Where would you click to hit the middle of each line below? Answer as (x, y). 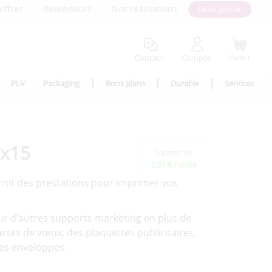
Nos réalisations (145, 9)
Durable (185, 83)
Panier (240, 57)
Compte (196, 57)
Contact (149, 57)
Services (240, 83)
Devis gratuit (220, 9)
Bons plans (125, 83)
